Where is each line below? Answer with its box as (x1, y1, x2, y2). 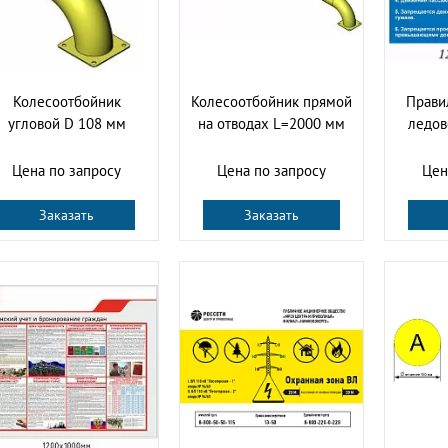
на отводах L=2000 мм (198, 113, 345, 133)
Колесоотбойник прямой (191, 91, 352, 111)
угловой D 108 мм (7, 113, 126, 133)
